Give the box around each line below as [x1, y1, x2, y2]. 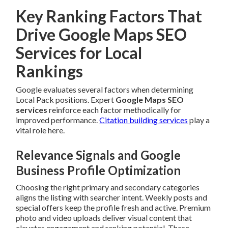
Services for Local [16, 43, 142, 63]
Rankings [16, 61, 83, 81]
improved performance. [16, 115, 100, 125]
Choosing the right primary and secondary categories [16, 182, 200, 192]
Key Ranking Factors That [16, 6, 203, 26]
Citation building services [99, 115, 188, 125]
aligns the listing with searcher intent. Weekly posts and [16, 192, 208, 203]
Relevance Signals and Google [16, 148, 181, 163]
